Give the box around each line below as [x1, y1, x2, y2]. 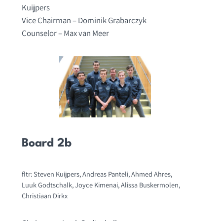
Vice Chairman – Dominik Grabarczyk [21, 15, 147, 26]
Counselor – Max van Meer [21, 28, 109, 39]
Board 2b [21, 138, 72, 150]
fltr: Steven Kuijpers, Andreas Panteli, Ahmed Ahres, [21, 169, 172, 179]
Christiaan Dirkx [21, 191, 68, 201]
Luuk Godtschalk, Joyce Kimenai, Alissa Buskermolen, [21, 180, 180, 190]
